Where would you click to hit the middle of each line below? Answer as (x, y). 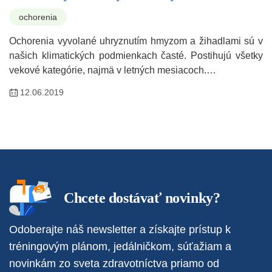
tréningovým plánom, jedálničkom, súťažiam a (120, 246)
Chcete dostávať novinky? (142, 198)
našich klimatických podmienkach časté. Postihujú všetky (136, 55)
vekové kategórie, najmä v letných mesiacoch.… (113, 70)
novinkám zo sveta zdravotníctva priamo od (114, 263)
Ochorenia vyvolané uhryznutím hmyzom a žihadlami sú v (136, 41)
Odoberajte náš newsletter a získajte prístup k (120, 229)
